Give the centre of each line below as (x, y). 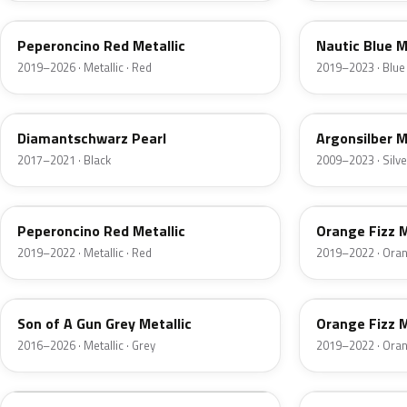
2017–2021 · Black (64, 160)
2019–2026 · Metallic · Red (84, 68)
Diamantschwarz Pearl (92, 139)
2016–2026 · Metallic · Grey (86, 346)
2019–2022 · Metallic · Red (84, 253)
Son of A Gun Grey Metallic (104, 324)
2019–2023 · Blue (361, 68)
